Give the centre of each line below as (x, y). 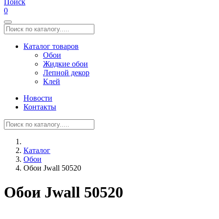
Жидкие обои (66, 64)
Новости (38, 98)
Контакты (40, 107)
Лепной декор (66, 73)
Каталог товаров (51, 46)
